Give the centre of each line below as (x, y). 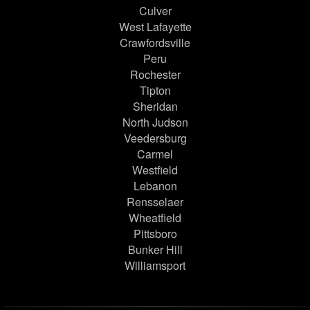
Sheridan (155, 107)
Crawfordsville (155, 43)
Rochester (155, 75)
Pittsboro (155, 234)
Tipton (155, 91)
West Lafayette (155, 27)
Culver (155, 11)
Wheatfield (155, 218)
